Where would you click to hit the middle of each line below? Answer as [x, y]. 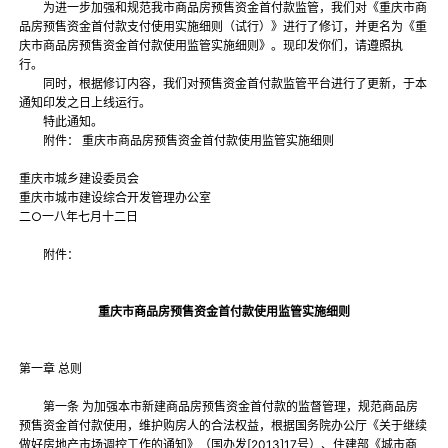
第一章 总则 [51, 369]
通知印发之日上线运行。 [87, 103]
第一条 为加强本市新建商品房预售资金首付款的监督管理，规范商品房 [219, 407]
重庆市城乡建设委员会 [79, 179]
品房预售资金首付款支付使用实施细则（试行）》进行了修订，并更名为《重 [223, 27]
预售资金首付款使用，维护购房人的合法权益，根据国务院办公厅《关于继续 [223, 426]
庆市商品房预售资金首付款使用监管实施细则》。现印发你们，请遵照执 [211, 46]
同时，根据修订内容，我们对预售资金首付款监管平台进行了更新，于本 [223, 84]
